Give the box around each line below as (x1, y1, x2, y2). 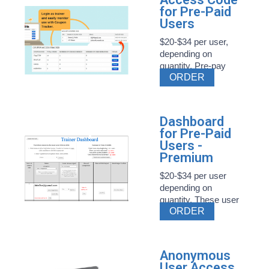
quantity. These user (160, 195, 240, 205)
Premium (160, 150, 214, 165)
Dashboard (160, 114, 225, 129)
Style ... (160, 73, 190, 83)
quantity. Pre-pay (160, 61, 226, 71)
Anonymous (160, 248, 231, 263)
